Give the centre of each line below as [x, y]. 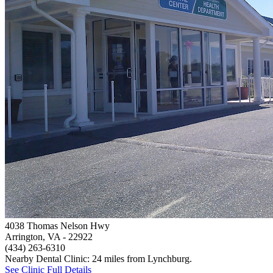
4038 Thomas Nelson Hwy [57, 226]
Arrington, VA [33, 237]
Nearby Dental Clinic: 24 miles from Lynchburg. [98, 259]
